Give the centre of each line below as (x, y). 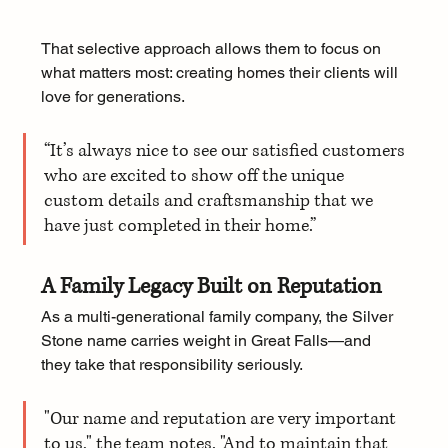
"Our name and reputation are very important (221, 419)
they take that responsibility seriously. (171, 365)
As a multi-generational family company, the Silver (218, 317)
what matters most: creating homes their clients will (221, 73)
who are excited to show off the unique (195, 176)
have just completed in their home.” (179, 226)
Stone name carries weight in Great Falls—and (207, 341)
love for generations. (112, 97)
